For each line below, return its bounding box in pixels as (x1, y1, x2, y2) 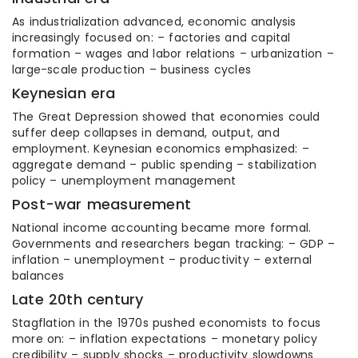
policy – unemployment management (12, 173, 237, 189)
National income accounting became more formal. (12, 220, 312, 236)
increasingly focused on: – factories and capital (12, 30, 291, 46)
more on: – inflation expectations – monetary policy (12, 331, 318, 347)
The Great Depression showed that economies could (12, 109, 320, 125)
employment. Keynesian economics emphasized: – (12, 141, 310, 157)
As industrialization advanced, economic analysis (12, 14, 296, 30)
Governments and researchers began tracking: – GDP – (12, 236, 336, 252)
